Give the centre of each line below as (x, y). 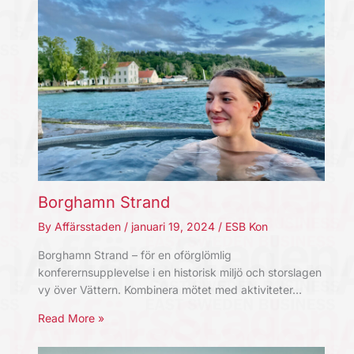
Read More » (71, 318)
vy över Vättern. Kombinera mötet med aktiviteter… (169, 289)
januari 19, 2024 (174, 226)
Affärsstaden (89, 226)
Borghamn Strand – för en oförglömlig (134, 254)
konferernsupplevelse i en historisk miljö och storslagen (179, 272)
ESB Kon (246, 226)
